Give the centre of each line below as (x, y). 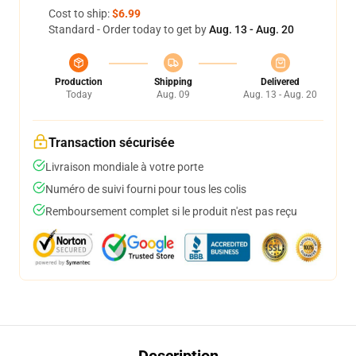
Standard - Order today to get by (129, 29)
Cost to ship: (80, 14)
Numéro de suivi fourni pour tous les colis (146, 189)
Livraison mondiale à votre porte (124, 167)
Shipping (173, 82)
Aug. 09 (173, 95)
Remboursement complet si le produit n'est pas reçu (171, 211)
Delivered (280, 82)
